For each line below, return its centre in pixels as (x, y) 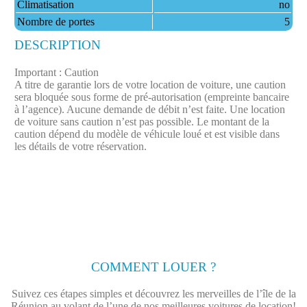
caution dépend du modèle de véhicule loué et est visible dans (147, 134)
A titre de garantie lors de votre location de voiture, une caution (150, 85)
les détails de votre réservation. (80, 146)
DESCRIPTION (57, 45)
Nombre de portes (56, 22)
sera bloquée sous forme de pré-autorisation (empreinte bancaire (151, 97)
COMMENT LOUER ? (153, 267)
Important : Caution (56, 72)
